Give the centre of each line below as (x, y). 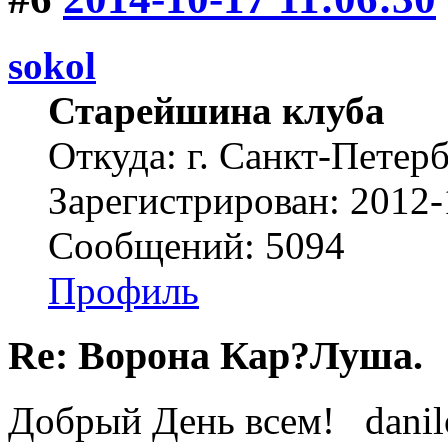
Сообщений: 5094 (196, 246)
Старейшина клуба (216, 111)
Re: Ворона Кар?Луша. (215, 355)
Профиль (123, 291)
